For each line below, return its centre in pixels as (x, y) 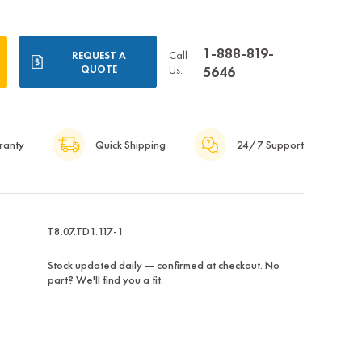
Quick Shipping (130, 145)
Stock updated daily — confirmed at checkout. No (163, 265)
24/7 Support (270, 145)
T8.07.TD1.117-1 (85, 232)
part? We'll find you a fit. (105, 280)
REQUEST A (99, 55)
